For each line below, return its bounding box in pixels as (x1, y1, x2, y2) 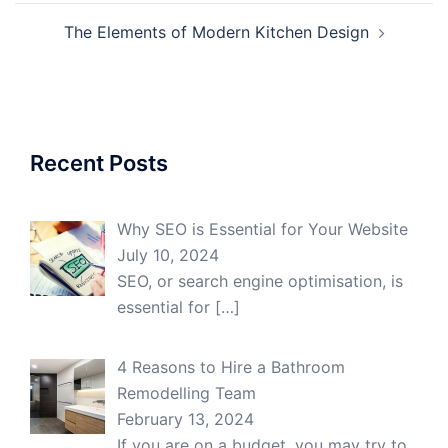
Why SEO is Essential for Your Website (117, 218, 408, 239)
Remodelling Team (117, 382, 256, 403)
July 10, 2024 (117, 244, 219, 265)
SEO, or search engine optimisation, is (117, 270, 403, 291)
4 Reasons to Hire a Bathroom (117, 356, 345, 377)
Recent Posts (30, 149, 168, 176)
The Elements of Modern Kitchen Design (63, 21, 369, 42)
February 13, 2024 (117, 408, 254, 429)
